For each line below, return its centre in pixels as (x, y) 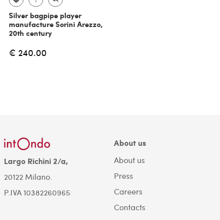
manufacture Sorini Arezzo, (55, 24)
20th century (30, 33)
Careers (128, 192)
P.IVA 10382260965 (37, 192)
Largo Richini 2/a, (36, 161)
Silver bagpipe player (45, 15)
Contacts (129, 207)
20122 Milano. (28, 177)
